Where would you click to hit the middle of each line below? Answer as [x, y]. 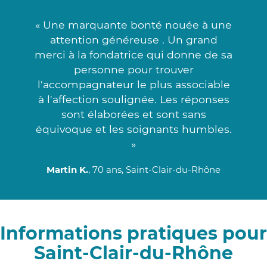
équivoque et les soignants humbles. [133, 129]
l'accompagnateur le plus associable [133, 84]
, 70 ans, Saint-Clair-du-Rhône [154, 169]
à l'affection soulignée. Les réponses [133, 99]
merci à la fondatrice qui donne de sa [133, 54]
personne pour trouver [133, 69]
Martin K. [67, 169]
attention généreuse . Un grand [133, 39]
